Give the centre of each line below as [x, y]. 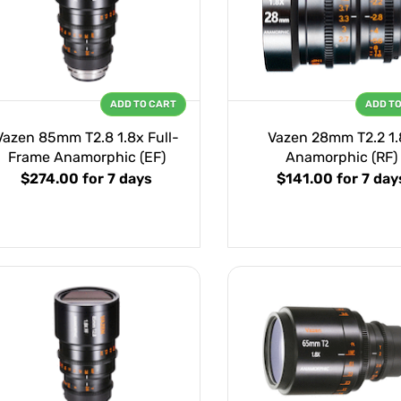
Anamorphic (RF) [341, 158]
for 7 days [117, 179]
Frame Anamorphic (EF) [86, 158]
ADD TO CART [143, 105]
